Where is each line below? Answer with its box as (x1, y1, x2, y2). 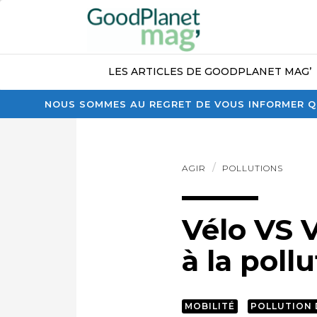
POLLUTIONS (221, 163, 283, 173)
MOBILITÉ (184, 300, 235, 311)
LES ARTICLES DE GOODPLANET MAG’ (108, 65, 311, 78)
